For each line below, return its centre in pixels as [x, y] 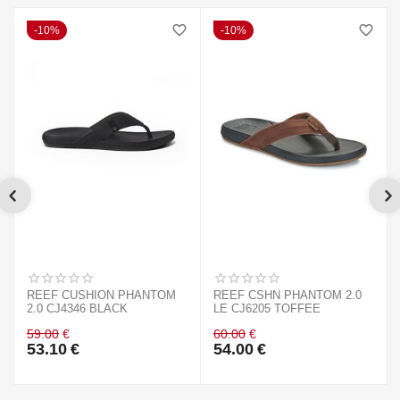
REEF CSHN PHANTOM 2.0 [288, 296]
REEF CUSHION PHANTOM [102, 296]
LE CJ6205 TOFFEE [267, 309]
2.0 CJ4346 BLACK [78, 309]
